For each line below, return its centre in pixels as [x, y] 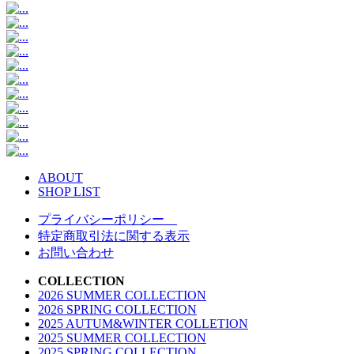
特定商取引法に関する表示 [114, 235]
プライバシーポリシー [107, 219]
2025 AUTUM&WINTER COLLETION [143, 323]
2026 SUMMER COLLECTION [122, 295]
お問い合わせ [76, 252]
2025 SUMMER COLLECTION [122, 337]
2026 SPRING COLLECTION [117, 309]
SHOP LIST [69, 191]
